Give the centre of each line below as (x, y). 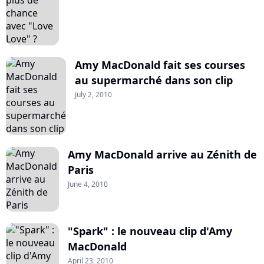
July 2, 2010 (93, 95)
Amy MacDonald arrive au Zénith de (162, 154)
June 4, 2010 (88, 184)
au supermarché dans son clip (154, 80)
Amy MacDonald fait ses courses (160, 65)
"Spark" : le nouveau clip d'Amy (150, 231)
